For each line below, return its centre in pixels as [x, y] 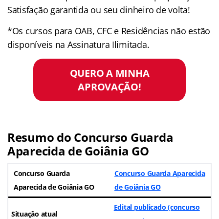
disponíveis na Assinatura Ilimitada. [78, 44]
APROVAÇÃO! [109, 87]
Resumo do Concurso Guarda [90, 137]
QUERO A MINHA [109, 73]
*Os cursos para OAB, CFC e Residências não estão [109, 31]
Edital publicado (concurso [157, 207]
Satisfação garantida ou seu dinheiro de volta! [99, 10]
